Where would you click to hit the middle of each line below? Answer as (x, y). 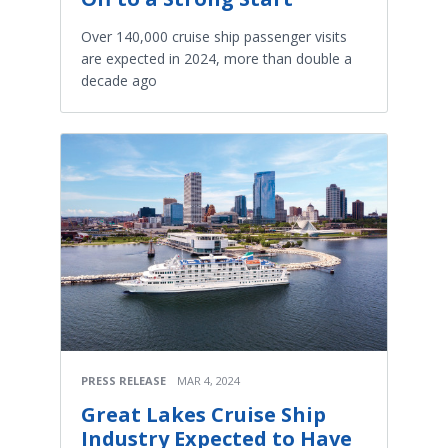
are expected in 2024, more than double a (216, 59)
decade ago (119, 81)
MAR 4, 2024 (208, 381)
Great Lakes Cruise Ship (203, 415)
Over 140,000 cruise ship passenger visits (214, 37)
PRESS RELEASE (123, 381)
